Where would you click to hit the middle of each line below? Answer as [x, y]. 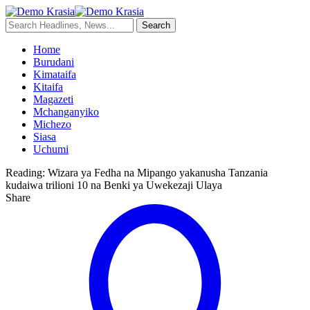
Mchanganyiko [66, 112]
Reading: [25, 173]
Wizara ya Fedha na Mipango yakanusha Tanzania [158, 173]
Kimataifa [55, 74]
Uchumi [51, 149]
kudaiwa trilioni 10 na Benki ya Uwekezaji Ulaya [114, 185]
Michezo [52, 124]
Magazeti [53, 99]
